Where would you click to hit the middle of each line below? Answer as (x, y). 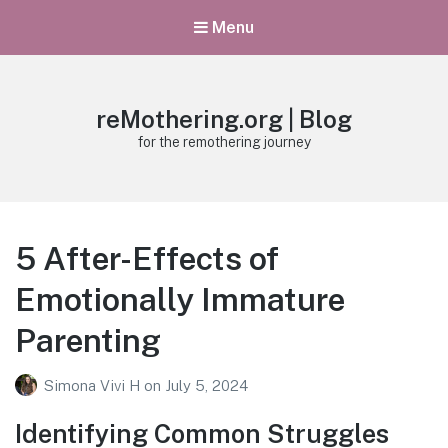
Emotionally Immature (180, 300)
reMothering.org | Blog (224, 119)
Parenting (88, 341)
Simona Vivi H (94, 385)
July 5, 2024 (206, 385)
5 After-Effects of (147, 259)
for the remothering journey (224, 142)
